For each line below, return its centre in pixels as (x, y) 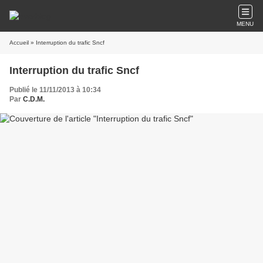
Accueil (19, 43)
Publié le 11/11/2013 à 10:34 (55, 90)
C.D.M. (34, 99)
